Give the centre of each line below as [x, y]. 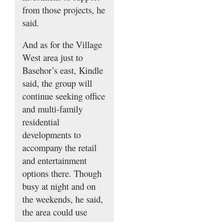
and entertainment [55, 161]
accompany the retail [59, 148]
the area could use [55, 212]
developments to [52, 135]
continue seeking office [64, 96]
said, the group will [57, 83]
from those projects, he [64, 10]
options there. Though [62, 173]
